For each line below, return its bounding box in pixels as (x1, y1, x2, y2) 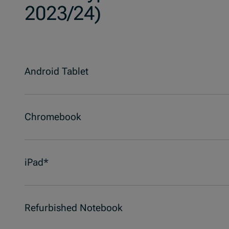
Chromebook (25, 111, 81, 123)
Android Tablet (25, 65, 88, 78)
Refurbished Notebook (25, 202, 123, 214)
